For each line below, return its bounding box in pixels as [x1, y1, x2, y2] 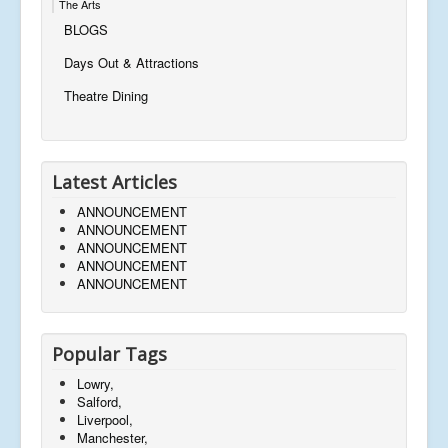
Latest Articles [52, 169, 177, 194]
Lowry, [77, 373, 114, 393]
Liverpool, [77, 409, 133, 429]
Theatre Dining [64, 85, 148, 105]
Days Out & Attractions [64, 52, 199, 72]
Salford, [77, 391, 122, 411]
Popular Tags [52, 341, 167, 366]
